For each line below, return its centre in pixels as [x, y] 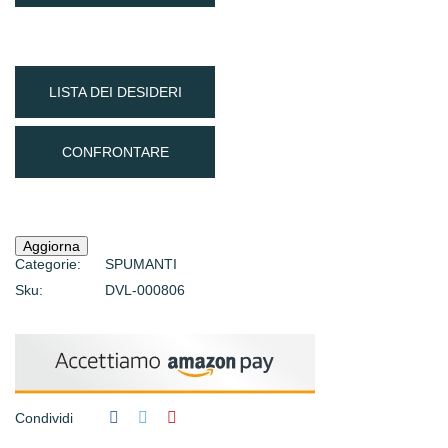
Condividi [44, 418]
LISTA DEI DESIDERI [115, 92]
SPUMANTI [141, 264]
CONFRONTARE [115, 152]
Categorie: [48, 264]
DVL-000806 [145, 290]
